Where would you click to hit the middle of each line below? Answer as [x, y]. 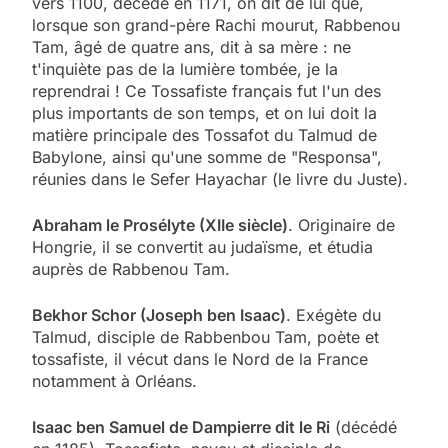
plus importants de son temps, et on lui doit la [204, 112]
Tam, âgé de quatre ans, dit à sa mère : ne [191, 46]
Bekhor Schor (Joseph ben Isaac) [159, 314]
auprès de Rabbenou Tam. [131, 268]
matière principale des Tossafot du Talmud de [204, 134]
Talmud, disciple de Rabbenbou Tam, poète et [205, 336]
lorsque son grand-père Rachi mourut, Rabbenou [216, 24]
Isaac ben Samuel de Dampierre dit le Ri [181, 426]
